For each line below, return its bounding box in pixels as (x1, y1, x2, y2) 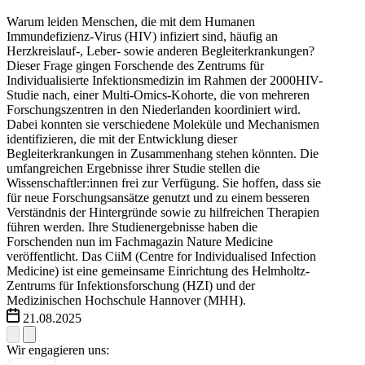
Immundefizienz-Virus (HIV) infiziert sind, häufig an (7, 29, 278, 44)
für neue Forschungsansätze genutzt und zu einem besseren (7, 191, 310, 205)
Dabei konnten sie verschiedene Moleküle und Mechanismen (7, 117, 319, 132)
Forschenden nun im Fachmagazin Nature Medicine (7, 235, 273, 249)
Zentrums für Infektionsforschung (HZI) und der (7, 279, 255, 293)
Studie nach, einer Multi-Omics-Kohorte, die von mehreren (7, 88, 310, 103)
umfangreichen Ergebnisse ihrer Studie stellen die (7, 161, 260, 176)
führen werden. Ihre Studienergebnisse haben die (7, 220, 257, 235)
